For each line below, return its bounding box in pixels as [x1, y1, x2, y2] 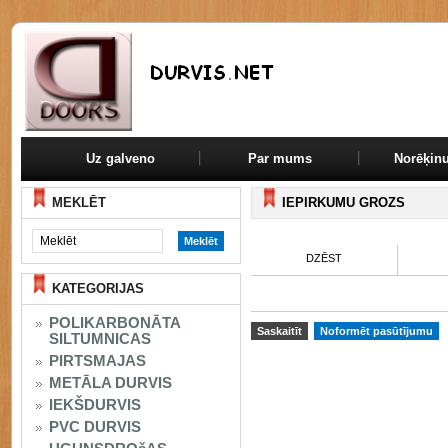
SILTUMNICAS [49, 330, 151, 347]
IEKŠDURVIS [49, 396, 141, 413]
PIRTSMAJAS [49, 352, 146, 369]
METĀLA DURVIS [49, 374, 172, 391]
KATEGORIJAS [52, 281, 144, 296]
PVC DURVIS [49, 418, 141, 435]
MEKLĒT [52, 195, 106, 210]
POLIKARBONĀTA [49, 314, 181, 331]
